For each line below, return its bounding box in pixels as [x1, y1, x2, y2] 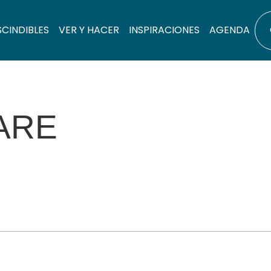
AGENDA [209, 23, 250, 37]
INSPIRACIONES [129, 23, 200, 37]
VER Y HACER [59, 23, 119, 37]
